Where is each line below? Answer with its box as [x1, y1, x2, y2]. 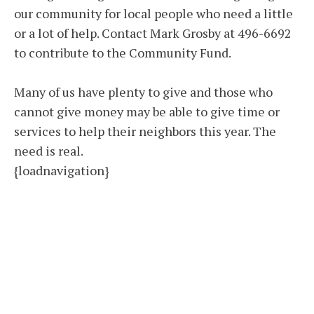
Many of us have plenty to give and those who [14, 83, 273, 101]
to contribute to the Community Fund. [14, 44, 231, 62]
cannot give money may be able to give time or [14, 103, 280, 121]
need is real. [14, 142, 83, 160]
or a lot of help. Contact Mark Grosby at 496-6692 [14, 25, 292, 42]
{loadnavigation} [14, 162, 109, 179]
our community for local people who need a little [14, 5, 293, 22]
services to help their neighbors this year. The [14, 123, 276, 140]
